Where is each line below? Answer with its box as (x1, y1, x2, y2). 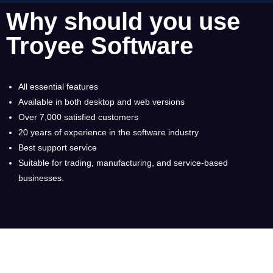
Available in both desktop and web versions (18, 97, 185, 107)
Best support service (18, 143, 97, 152)
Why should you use (6, 8, 240, 35)
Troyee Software (6, 32, 193, 59)
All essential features (18, 82, 98, 91)
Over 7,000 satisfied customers (18, 112, 138, 122)
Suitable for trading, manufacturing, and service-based (18, 158, 228, 168)
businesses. (18, 173, 64, 183)
